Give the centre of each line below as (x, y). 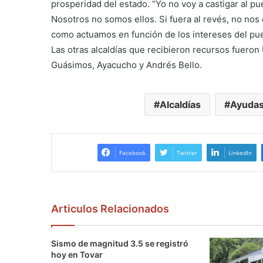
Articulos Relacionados (110, 208)
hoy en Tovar (77, 254)
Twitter (187, 152)
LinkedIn (240, 152)
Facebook (132, 152)
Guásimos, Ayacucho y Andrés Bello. (127, 65)
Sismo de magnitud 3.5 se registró (120, 243)
